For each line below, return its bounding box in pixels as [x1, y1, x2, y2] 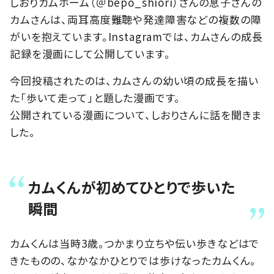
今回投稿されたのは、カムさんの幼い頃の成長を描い [10, 72, 259, 88]
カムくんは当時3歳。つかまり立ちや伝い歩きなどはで [10, 235, 260, 251]
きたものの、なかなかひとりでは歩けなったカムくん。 [10, 252, 257, 268]
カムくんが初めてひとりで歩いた [28, 176, 236, 198]
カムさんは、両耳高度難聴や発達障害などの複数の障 [10, 11, 262, 27]
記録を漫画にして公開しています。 [10, 45, 171, 61]
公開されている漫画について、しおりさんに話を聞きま [10, 106, 262, 122]
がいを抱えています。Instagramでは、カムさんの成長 [10, 28, 263, 44]
